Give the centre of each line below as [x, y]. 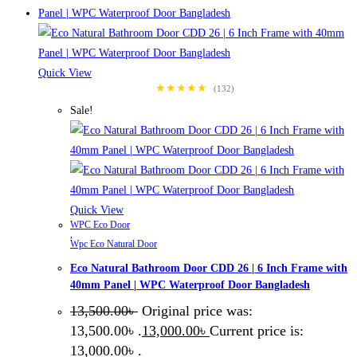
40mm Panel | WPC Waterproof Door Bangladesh [190, 284]
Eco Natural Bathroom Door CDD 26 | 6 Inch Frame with [209, 268]
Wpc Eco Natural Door [114, 244]
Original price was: [197, 311]
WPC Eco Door [100, 225]
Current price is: [257, 331]
